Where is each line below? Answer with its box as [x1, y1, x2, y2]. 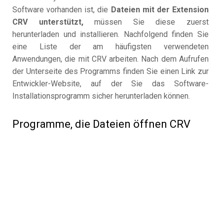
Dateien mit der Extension [110, 5, 209, 15]
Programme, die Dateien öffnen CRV [12, 118, 190, 131]
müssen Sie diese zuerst [83, 17, 209, 27]
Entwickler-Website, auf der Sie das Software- [12, 79, 209, 89]
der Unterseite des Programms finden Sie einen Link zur [12, 67, 209, 76]
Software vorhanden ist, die [12, 5, 111, 15]
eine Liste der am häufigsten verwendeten [12, 42, 209, 52]
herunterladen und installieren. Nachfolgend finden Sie [12, 30, 209, 39]
